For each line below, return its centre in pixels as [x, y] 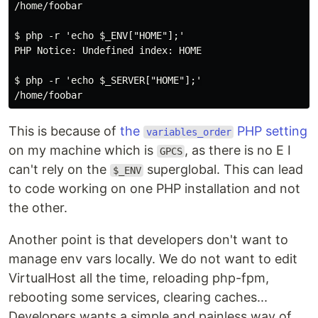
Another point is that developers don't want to [148, 240]
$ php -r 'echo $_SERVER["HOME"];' [108, 80]
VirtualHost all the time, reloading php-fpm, [139, 278]
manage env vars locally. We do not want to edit [153, 259]
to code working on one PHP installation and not [154, 188]
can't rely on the [59, 169]
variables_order [188, 132]
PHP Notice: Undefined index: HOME [108, 50]
